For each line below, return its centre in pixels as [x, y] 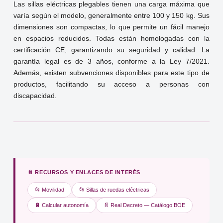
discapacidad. [35, 96]
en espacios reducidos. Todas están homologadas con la [111, 39]
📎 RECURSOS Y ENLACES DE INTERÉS [84, 172]
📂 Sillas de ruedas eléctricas [114, 190]
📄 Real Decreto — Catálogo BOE [145, 205]
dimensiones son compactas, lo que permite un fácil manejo [111, 27]
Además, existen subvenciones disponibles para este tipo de [111, 73]
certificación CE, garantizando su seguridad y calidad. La [111, 50]
